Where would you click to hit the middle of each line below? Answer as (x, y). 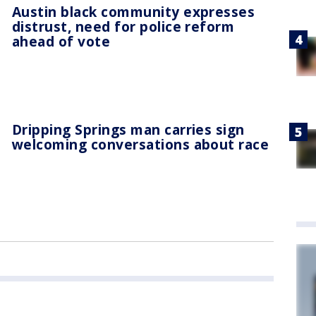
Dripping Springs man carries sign (128, 129)
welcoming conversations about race (141, 144)
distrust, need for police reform (123, 26)
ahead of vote (61, 41)
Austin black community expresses (134, 11)
